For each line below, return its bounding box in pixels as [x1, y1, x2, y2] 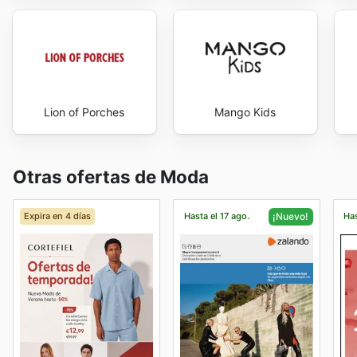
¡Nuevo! [273, 210, 309, 222]
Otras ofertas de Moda [13, 165, 209, 187]
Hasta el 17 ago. [183, 210, 249, 222]
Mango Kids [214, 105, 277, 120]
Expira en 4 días [23, 210, 91, 222]
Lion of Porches [44, 105, 125, 120]
